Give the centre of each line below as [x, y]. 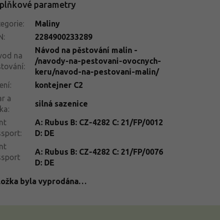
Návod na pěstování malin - [86, 50]
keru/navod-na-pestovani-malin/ [97, 71]
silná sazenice [61, 103]
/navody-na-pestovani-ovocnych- [98, 61]
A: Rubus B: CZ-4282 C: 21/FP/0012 [99, 122]
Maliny [47, 23]
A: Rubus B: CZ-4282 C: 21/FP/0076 [99, 151]
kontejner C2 [59, 85]
